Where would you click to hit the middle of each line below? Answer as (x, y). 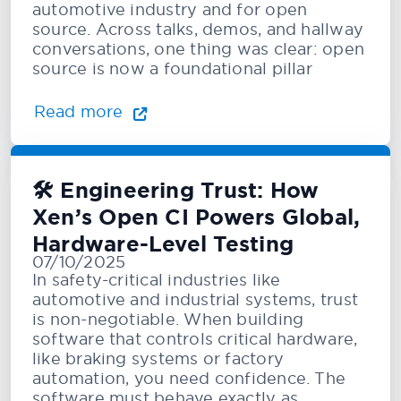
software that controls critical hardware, (195, 338)
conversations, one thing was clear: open (199, 49)
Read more (81, 112)
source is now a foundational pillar (172, 69)
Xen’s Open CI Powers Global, (196, 217)
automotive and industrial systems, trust (196, 299)
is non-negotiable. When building (168, 319)
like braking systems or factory (158, 358)
